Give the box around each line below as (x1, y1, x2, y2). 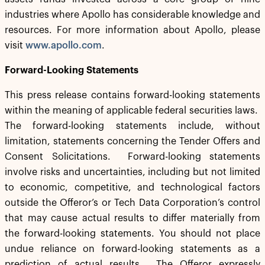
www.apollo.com (25, 41, 102, 50)
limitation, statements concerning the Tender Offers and (5, 137, 260, 146)
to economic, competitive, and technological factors (5, 183, 260, 192)
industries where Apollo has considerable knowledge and (5, 10, 260, 20)
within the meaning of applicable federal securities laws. (5, 106, 260, 115)
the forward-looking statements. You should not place (5, 229, 260, 238)
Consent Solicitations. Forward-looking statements (5, 152, 260, 161)
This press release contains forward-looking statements (5, 91, 260, 100)
